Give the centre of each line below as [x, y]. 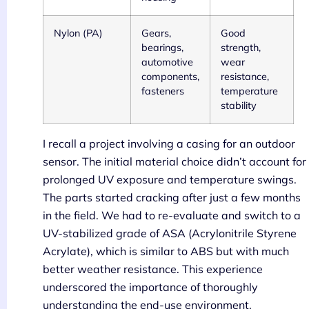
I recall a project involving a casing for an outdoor [169, 144]
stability [239, 106]
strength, [241, 48]
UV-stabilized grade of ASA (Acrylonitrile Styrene [170, 233]
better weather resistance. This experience [153, 269]
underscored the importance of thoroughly [150, 287]
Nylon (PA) [78, 33]
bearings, [162, 48]
